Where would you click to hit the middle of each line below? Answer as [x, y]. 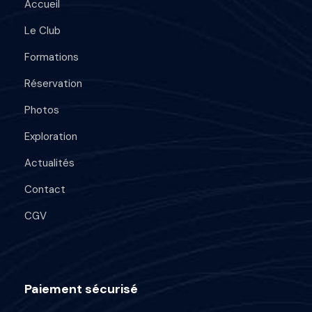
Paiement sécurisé [81, 289]
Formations [52, 57]
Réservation [53, 83]
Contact [45, 189]
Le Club [42, 30]
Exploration [51, 136]
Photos [42, 110]
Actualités [49, 163]
